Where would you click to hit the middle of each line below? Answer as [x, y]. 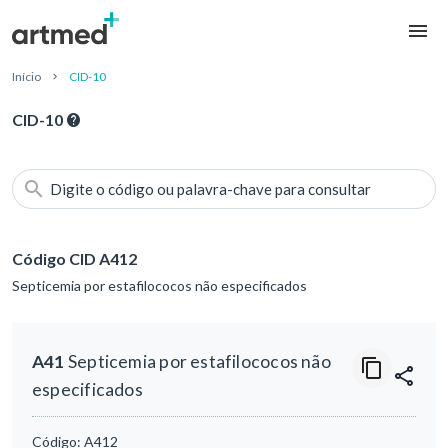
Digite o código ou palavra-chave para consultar [210, 189]
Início [26, 77]
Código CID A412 [74, 259]
